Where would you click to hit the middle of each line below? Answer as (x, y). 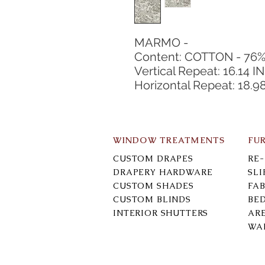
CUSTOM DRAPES (153, 159)
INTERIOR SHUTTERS (161, 213)
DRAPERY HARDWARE (163, 172)
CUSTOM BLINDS (152, 199)
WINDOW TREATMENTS (169, 140)
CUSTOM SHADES (153, 186)
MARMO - (161, 43)
